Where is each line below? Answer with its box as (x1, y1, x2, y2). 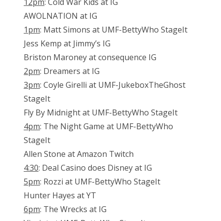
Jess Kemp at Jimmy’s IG (24, 38, 110, 49)
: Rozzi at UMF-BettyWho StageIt (40, 176, 160, 187)
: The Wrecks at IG (40, 204, 107, 215)
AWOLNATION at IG (24, 10, 97, 22)
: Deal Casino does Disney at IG (38, 162, 152, 174)
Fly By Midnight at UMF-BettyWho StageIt (24, 107, 178, 118)
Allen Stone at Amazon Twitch (24, 148, 134, 160)
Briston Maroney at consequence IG (24, 52, 156, 63)
